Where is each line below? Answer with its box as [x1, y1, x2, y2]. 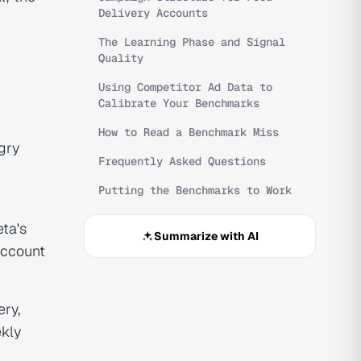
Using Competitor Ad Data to [98, 80, 272, 94]
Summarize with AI [154, 229, 259, 243]
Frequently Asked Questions [98, 154, 266, 168]
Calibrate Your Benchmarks [98, 96, 259, 110]
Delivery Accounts [98, 6, 208, 20]
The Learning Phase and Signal [98, 35, 285, 49]
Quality [98, 51, 143, 65]
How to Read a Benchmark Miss [98, 125, 279, 139]
